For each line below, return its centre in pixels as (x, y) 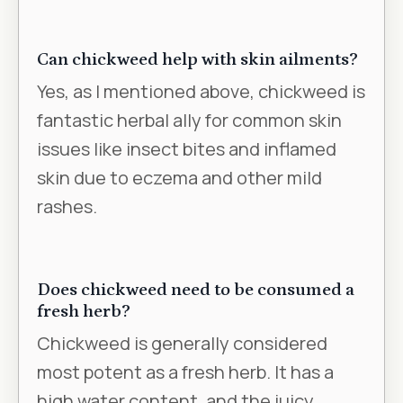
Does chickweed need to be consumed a (196, 289)
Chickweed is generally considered (182, 343)
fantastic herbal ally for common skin (189, 120)
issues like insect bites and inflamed (187, 148)
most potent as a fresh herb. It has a (185, 372)
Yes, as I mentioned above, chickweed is (201, 91)
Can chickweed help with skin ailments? (197, 59)
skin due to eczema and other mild (179, 177)
